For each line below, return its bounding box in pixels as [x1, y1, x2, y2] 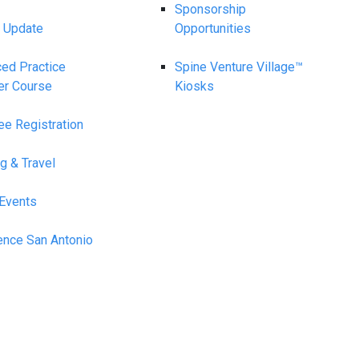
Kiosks [175, 79, 215, 94]
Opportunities [175, 21, 252, 36]
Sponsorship [175, 2, 247, 17]
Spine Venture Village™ [175, 59, 304, 75]
